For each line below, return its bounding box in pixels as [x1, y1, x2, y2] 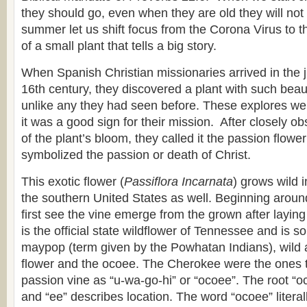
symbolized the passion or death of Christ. [21, 148, 251, 162]
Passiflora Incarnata [124, 175, 233, 188]
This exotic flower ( [21, 175, 124, 188]
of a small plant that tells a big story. [21, 39, 217, 53]
